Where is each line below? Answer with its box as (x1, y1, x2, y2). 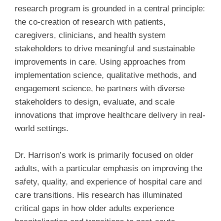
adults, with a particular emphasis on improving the (15, 163, 202, 173)
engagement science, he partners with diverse (15, 83, 184, 93)
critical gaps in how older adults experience (15, 203, 174, 213)
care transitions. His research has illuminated (15, 190, 182, 200)
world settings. (15, 123, 69, 133)
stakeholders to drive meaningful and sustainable (15, 43, 195, 53)
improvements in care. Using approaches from (15, 57, 185, 67)
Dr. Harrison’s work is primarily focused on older (15, 150, 193, 160)
